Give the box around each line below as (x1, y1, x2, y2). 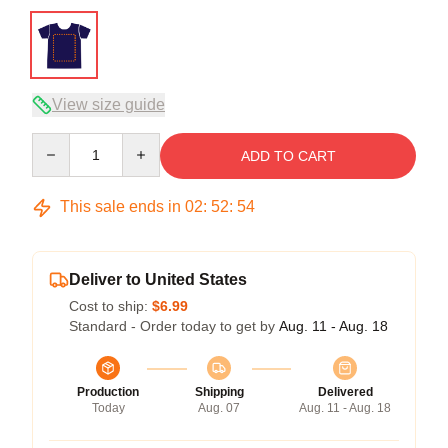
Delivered (317, 385, 373, 399)
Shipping (194, 385, 244, 399)
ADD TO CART (240, 148, 336, 164)
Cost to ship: (69, 298, 152, 314)
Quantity (31, 134, 84, 150)
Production (77, 385, 139, 399)
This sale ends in (56, 198, 185, 215)
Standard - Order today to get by (69, 318, 279, 334)
